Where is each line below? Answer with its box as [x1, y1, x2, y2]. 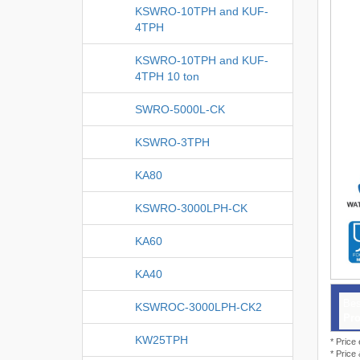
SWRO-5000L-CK [135, 102, 225, 116]
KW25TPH [135, 333, 188, 346]
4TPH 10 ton [135, 69, 199, 83]
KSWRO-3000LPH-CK [135, 201, 247, 215]
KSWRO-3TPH [135, 135, 210, 149]
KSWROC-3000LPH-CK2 [135, 300, 262, 313]
